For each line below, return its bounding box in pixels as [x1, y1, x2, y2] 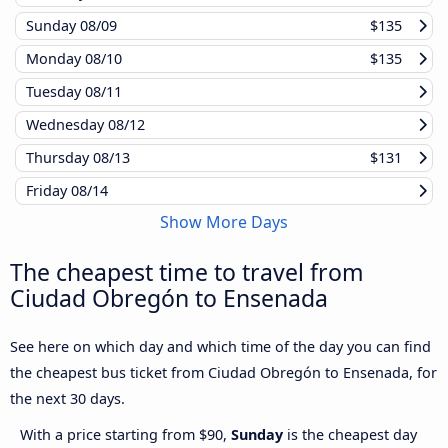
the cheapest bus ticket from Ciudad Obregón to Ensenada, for [10, 362, 437, 382]
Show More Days [160, 210, 288, 233]
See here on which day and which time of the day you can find [10, 336, 431, 356]
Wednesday [26, 114, 108, 134]
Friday [26, 180, 71, 200]
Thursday [26, 147, 93, 167]
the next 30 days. [10, 388, 125, 408]
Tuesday [26, 81, 85, 101]
